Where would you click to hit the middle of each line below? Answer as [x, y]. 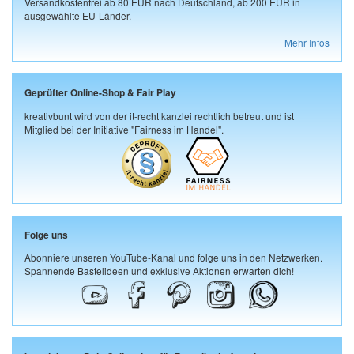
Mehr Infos [307, 42]
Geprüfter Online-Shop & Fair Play [100, 92]
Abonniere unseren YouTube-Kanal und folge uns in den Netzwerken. [173, 258]
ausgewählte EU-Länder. [78, 15]
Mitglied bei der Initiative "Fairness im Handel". [124, 129]
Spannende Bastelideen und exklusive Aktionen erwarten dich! [159, 271]
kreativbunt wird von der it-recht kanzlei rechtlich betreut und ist [159, 115]
